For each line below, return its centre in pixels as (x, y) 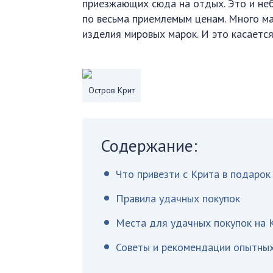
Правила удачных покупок (178, 198)
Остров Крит (112, 90)
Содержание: (149, 145)
